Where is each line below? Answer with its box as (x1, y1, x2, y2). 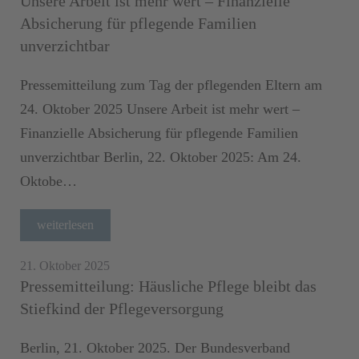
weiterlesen (37, 217, 94, 232)
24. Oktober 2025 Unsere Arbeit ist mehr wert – (20, 100, 300, 117)
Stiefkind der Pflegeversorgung (20, 299, 224, 317)
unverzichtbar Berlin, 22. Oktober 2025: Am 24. (20, 148, 301, 165)
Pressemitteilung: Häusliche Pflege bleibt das (20, 276, 317, 295)
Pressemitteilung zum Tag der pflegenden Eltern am (20, 76, 322, 93)
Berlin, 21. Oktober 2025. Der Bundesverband (20, 339, 290, 356)
